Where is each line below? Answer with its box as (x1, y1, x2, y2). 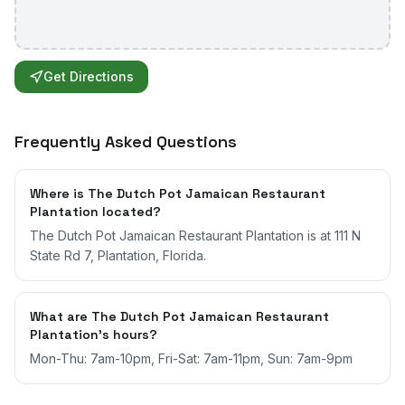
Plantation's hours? (30, 326, 157, 343)
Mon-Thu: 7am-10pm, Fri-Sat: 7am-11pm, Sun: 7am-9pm (30, 351, 353, 366)
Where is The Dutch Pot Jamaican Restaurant (30, 185, 325, 202)
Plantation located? (30, 203, 161, 220)
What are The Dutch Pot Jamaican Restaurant (30, 308, 329, 325)
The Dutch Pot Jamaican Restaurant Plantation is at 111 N (30, 228, 361, 243)
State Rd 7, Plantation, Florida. (30, 248, 206, 263)
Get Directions (43, 69, 134, 84)
